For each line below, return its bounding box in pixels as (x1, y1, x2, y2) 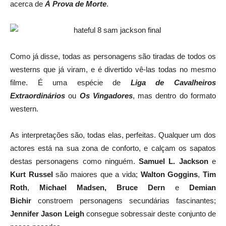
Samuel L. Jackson (139, 157, 208, 165)
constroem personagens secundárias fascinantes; (38, 196, 216, 205)
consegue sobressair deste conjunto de (84, 209, 216, 218)
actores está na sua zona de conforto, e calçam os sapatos (10, 144, 216, 152)
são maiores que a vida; (52, 170, 141, 179)
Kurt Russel (10, 170, 53, 179)
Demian (189, 183, 216, 192)
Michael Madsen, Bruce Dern (39, 183, 165, 192)
